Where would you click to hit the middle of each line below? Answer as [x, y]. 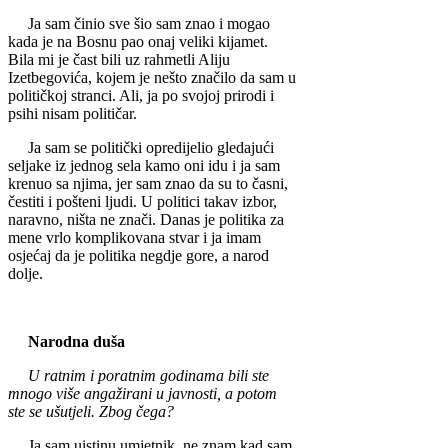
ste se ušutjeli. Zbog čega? [91, 412]
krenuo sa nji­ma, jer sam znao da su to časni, [148, 184]
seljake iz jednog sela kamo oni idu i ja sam [144, 166]
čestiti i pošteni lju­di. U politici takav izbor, [142, 202]
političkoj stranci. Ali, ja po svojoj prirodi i [141, 96]
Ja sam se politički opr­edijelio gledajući [141, 148]
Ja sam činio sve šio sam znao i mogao [139, 24]
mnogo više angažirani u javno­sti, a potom [142, 394]
